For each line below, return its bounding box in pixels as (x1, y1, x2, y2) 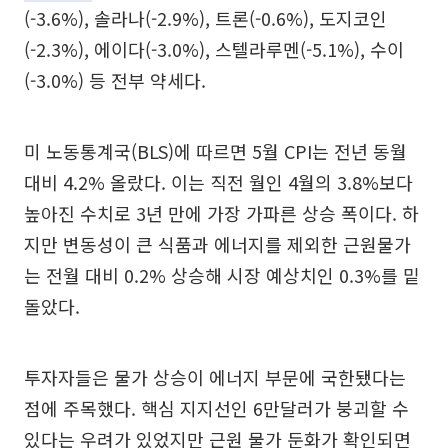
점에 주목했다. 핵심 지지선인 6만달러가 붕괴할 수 (24, 395, 409, 421)
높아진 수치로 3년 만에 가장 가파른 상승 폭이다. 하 (24, 200, 419, 226)
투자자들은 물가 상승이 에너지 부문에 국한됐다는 (24, 364, 406, 390)
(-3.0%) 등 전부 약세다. (24, 67, 206, 93)
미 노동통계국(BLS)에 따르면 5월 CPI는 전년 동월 (24, 138, 407, 164)
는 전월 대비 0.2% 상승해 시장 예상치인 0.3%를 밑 (24, 262, 420, 288)
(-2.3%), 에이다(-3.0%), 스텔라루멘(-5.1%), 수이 (24, 36, 404, 62)
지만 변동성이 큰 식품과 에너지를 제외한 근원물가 (24, 231, 411, 257)
